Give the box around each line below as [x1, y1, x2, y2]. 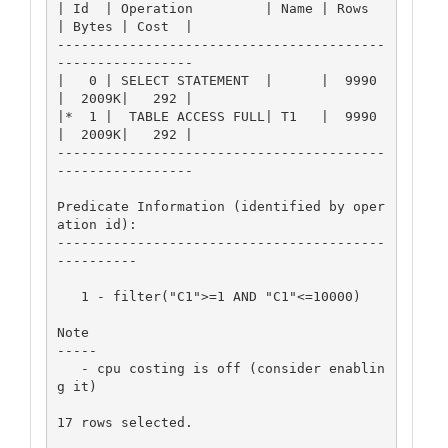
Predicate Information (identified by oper [56, 198, 385, 214]
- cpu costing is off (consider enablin [56, 360, 81, 376]
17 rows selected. [56, 414, 193, 430]
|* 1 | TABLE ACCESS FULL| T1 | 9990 [56, 108, 377, 124]
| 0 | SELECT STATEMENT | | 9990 [56, 72, 377, 88]
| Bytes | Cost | [56, 18, 193, 34]
